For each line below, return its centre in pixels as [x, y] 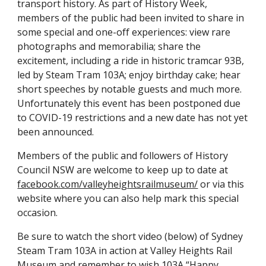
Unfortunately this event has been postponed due [129, 103]
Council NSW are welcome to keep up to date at [123, 170]
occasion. [39, 213]
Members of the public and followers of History [123, 156]
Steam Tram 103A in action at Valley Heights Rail [125, 251]
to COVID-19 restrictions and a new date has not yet [133, 118]
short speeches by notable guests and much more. [130, 89]
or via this [221, 184]
